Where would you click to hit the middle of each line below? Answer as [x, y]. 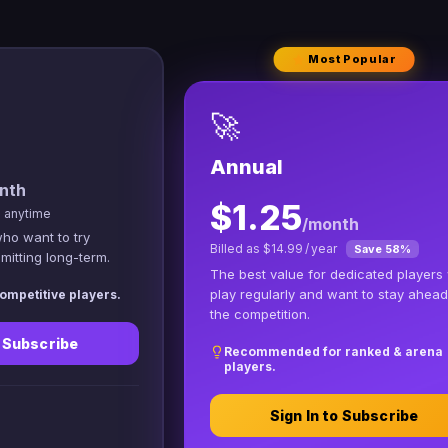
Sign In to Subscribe [344, 415]
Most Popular [351, 59]
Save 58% [382, 248]
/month [330, 223]
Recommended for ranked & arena [333, 351]
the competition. [259, 313]
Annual [246, 166]
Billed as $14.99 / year [274, 248]
